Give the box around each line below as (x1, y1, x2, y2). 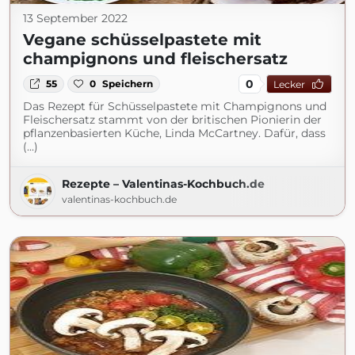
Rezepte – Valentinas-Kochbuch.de (62, 177, 265, 191)
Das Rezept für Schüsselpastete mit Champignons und (23, 99, 326, 113)
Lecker (273, 78, 305, 90)
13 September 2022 (23, 11, 128, 25)
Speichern (102, 78, 154, 90)
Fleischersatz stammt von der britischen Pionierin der (23, 113, 322, 127)
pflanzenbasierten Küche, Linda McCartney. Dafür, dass (23, 126, 326, 140)
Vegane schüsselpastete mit (23, 30, 261, 49)
